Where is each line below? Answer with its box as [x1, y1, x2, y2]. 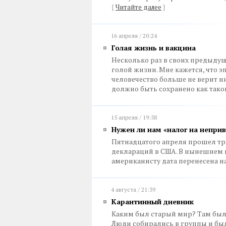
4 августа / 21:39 [111, 186, 155, 193]
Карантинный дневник [111, 197, 194, 206]
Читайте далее [116, 3, 161, 12]
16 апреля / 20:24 [111, 32, 157, 39]
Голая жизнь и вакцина [111, 43, 196, 52]
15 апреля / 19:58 [111, 114, 157, 121]
